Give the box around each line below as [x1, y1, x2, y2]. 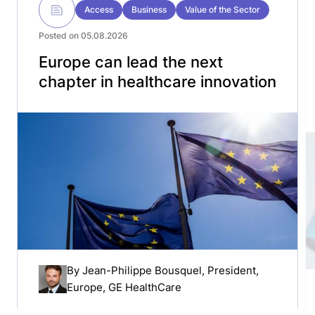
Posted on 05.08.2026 [39, 30, 128, 41]
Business [131, 4, 167, 15]
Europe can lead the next [39, 53, 223, 72]
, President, [202, 263, 259, 277]
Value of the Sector [185, 4, 260, 15]
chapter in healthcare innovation [39, 72, 276, 91]
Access [84, 4, 113, 15]
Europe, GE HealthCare [67, 280, 181, 294]
